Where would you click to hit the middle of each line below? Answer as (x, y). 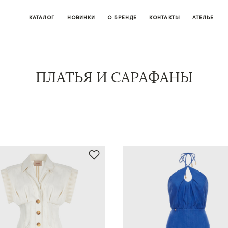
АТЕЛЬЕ (203, 17)
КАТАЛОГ (42, 17)
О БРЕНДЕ (122, 17)
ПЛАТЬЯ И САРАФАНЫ (114, 77)
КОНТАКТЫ (165, 17)
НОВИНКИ (81, 17)
